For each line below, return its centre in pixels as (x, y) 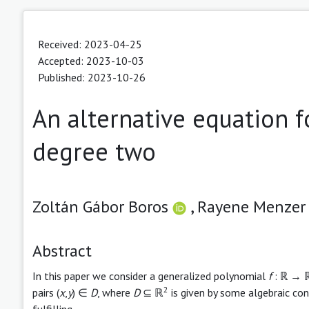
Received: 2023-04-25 (90, 44)
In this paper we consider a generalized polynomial (150, 276)
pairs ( (46, 292)
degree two (94, 151)
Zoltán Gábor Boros (102, 206)
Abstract (62, 250)
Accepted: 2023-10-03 (91, 60)
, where (115, 292)
